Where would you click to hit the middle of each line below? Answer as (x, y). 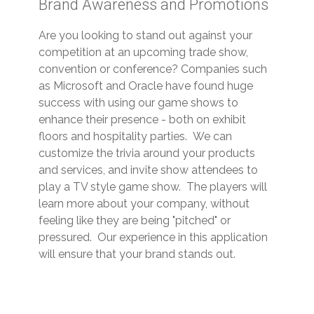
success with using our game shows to (138, 103)
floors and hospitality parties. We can (135, 136)
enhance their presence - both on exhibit (142, 120)
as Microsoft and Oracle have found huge (146, 86)
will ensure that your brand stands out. (137, 254)
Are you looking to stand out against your (145, 35)
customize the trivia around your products (147, 153)
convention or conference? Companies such (153, 69)
